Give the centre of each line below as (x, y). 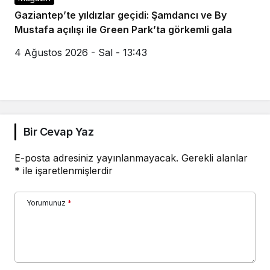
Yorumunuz (46, 203)
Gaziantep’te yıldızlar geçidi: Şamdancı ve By (121, 15)
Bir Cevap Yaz (58, 132)
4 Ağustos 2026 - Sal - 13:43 (81, 53)
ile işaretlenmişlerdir (66, 171)
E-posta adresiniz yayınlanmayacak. (96, 158)
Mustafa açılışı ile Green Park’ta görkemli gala (123, 30)
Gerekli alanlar (215, 158)
